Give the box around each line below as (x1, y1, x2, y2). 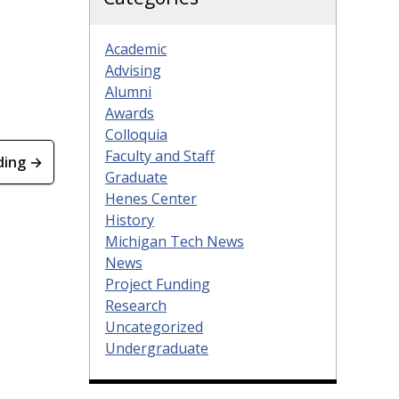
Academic (105, 38, 167, 59)
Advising (105, 60, 161, 80)
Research (105, 295, 167, 315)
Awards (105, 102, 154, 123)
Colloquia (105, 124, 167, 144)
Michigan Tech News (105, 231, 244, 251)
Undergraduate (105, 338, 208, 358)
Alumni (105, 81, 151, 102)
